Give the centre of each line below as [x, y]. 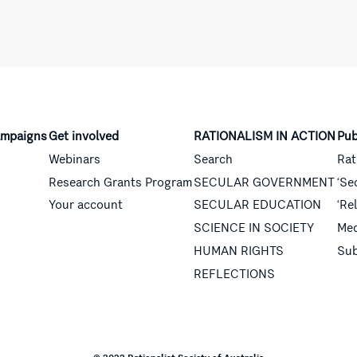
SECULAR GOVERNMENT [264, 182]
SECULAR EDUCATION [257, 205]
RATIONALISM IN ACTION [265, 137]
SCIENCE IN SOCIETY [254, 228]
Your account [86, 205]
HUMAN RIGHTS [239, 251]
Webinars [75, 159]
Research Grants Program [120, 182]
